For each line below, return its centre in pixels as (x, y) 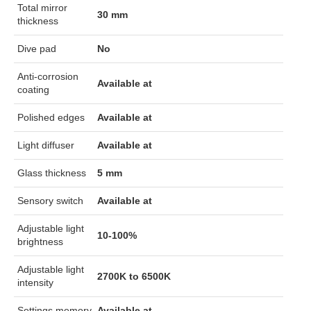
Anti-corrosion (48, 76)
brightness (40, 242)
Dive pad (37, 49)
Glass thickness (52, 173)
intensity (35, 283)
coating (33, 90)
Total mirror (42, 8)
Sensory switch (50, 201)
